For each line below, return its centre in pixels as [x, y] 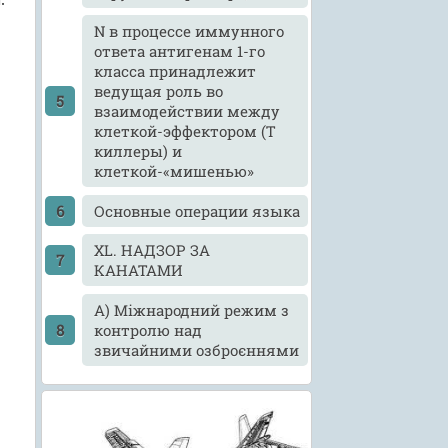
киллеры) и [138, 151]
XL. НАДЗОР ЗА [152, 250]
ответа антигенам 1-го [180, 51]
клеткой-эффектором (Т [185, 131]
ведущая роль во [159, 91]
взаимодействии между [187, 111]
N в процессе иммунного [189, 31]
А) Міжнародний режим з [192, 309]
